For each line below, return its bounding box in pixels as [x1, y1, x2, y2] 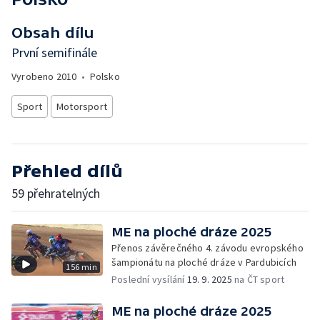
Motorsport [56, 100, 107, 113]
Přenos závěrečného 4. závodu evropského [111, 241, 304, 254]
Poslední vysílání [111, 273, 187, 286]
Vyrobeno [11, 70, 56, 83]
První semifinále [11, 44, 97, 61]
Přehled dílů [11, 161, 123, 181]
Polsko [89, 70, 120, 83]
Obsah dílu [11, 24, 94, 41]
